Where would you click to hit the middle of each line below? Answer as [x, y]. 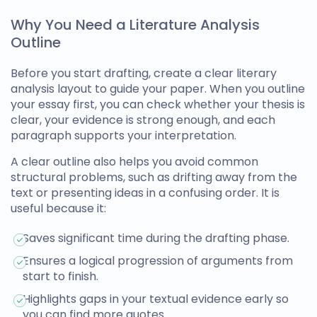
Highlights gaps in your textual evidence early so [156, 299]
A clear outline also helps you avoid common [134, 162]
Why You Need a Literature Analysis [135, 25]
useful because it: [58, 208]
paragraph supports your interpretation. [123, 136]
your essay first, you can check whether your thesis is [158, 104]
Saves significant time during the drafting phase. [156, 238]
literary [257, 73]
